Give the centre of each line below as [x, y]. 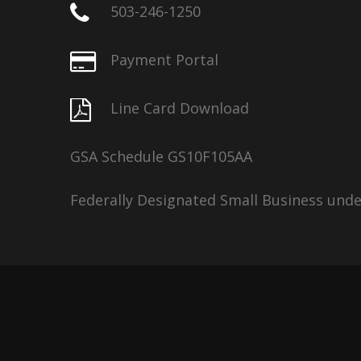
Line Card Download [180, 108]
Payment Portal [164, 60]
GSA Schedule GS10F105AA [161, 157]
